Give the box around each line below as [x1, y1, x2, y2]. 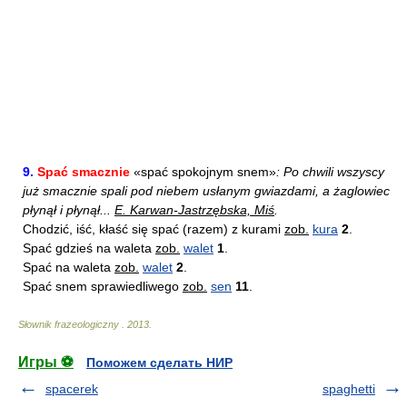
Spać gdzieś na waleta [23, 241, 155, 255]
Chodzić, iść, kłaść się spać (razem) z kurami [23, 222, 284, 236]
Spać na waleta [23, 260, 114, 274]
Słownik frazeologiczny [18, 319, 122, 330]
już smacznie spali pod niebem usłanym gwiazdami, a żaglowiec [23, 184, 390, 198]
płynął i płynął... [23, 203, 114, 217]
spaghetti [323, 382, 375, 396]
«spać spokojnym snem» [130, 164, 276, 179]
